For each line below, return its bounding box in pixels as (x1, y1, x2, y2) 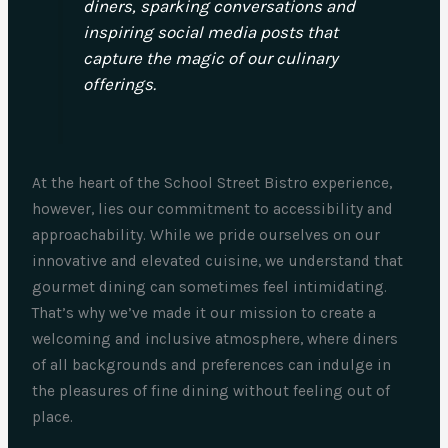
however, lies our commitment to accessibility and (32, 199, 394, 218)
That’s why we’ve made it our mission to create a (32, 303, 377, 322)
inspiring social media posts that (82, 22, 338, 43)
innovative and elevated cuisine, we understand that (32, 251, 404, 270)
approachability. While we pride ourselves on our (32, 225, 381, 244)
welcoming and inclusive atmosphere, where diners (32, 329, 399, 348)
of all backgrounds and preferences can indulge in (32, 355, 392, 374)
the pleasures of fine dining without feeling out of (32, 381, 391, 400)
